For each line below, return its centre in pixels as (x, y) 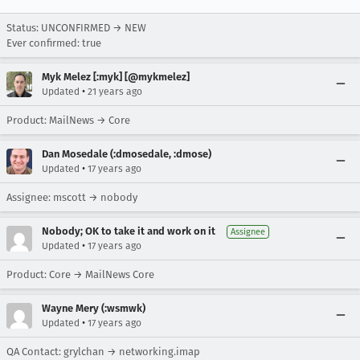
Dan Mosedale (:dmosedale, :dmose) (127, 154)
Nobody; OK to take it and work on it (129, 231)
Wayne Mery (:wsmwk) (94, 308)
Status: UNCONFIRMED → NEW (76, 28)
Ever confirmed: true (54, 43)
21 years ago (115, 92)
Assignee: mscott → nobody (72, 197)
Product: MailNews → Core (68, 120)
